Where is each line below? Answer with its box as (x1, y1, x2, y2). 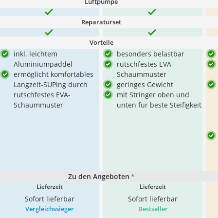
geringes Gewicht (117, 80, 173, 89)
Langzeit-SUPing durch (14, 80, 88, 89)
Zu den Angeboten (68, 172, 129, 181)
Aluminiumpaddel (14, 59, 73, 69)
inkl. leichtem (14, 49, 57, 58)
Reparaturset (81, 18, 121, 26)
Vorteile (89, 38, 113, 47)
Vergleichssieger (25, 204, 74, 213)
